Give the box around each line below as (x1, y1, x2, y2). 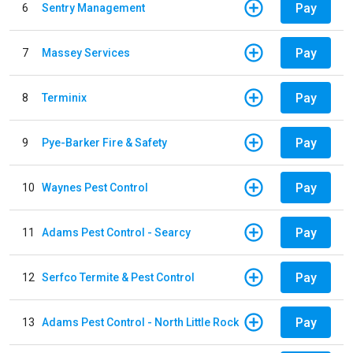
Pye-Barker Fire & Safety (42, 136, 167, 149)
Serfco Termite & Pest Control (42, 270, 195, 284)
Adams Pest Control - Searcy (42, 225, 191, 239)
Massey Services (42, 46, 130, 59)
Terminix (42, 91, 87, 104)
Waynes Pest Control (42, 180, 148, 194)
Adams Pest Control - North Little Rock (42, 315, 239, 329)
